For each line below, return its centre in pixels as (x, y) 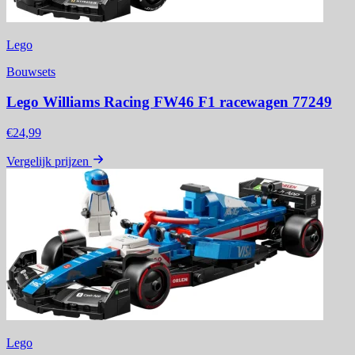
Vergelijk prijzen (48, 162)
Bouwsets (31, 71)
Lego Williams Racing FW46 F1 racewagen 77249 (169, 102)
